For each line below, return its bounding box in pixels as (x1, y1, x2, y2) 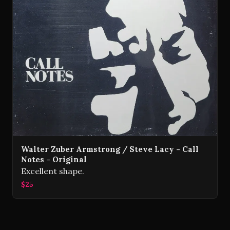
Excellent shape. (21, 165, 84, 176)
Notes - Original (21, 154, 87, 164)
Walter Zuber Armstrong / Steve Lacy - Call (21, 144, 199, 154)
